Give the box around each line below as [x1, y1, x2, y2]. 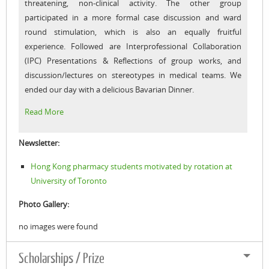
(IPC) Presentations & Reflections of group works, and [25, 55, 241, 66]
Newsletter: [19, 137, 59, 148]
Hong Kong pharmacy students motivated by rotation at [30, 160, 232, 172]
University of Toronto [30, 175, 107, 186]
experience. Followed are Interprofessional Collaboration [25, 40, 241, 52]
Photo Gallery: [19, 198, 69, 210]
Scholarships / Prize [19, 250, 104, 266]
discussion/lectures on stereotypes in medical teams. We [25, 69, 241, 80]
